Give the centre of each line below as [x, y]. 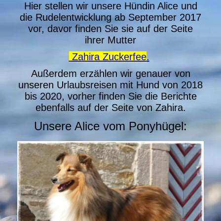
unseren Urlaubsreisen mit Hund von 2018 [110, 85]
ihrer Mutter [110, 40]
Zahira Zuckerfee [108, 57]
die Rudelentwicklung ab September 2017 [110, 17]
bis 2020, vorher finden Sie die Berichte [110, 96]
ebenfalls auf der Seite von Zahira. [110, 108]
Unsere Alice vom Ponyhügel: [110, 126]
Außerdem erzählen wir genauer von [110, 74]
